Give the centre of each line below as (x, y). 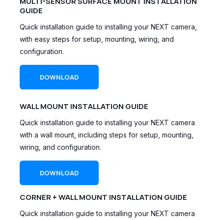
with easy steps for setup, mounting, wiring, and (97, 39)
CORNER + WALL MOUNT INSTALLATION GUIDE (103, 197)
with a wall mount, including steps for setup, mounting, (107, 135)
